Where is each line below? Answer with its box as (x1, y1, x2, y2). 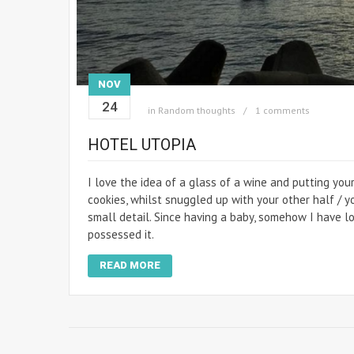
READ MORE (100, 258, 160, 271)
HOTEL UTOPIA (88, 134, 196, 154)
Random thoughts (158, 104, 235, 116)
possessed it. (88, 226, 154, 242)
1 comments (255, 104, 310, 116)
